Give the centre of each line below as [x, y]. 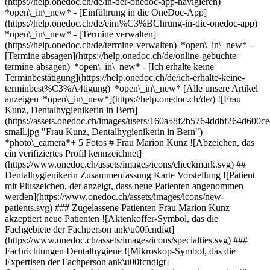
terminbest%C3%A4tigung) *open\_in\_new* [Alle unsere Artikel [131, 88]
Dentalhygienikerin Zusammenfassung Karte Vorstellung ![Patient [130, 175]
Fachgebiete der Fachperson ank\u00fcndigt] [89, 229]
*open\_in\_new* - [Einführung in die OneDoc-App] [106, 12]
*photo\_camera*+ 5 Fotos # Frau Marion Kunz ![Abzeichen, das [130, 143]
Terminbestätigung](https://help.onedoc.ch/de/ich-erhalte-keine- [125, 77]
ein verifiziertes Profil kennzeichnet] [73, 153]
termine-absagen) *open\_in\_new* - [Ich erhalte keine [109, 67]
